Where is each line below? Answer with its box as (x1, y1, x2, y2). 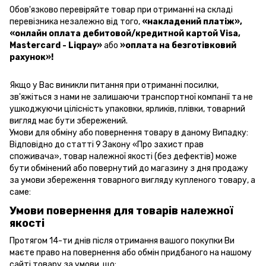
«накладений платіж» (142, 17, 240, 27)
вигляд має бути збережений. (9, 116, 128, 126)
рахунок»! (9, 52, 53, 63)
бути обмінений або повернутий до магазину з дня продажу (9, 163, 248, 174)
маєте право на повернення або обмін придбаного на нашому (9, 247, 252, 258)
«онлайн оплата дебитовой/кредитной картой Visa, (9, 28, 240, 39)
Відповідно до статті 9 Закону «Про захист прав (9, 140, 204, 150)
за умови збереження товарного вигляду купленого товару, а (9, 175, 255, 186)
